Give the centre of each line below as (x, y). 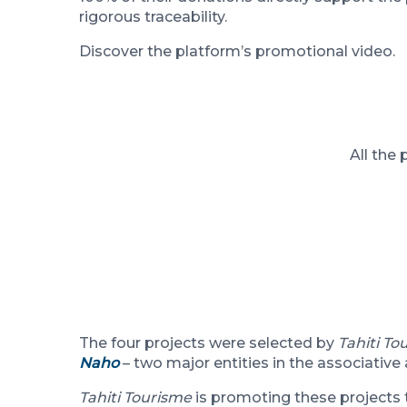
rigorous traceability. (153, 17)
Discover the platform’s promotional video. (237, 52)
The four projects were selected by (208, 342)
